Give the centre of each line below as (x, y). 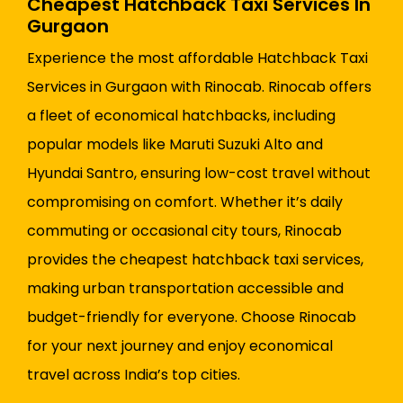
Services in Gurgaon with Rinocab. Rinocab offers (199, 87)
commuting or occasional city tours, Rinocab (184, 231)
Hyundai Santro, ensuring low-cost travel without (199, 174)
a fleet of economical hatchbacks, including (181, 116)
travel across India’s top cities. (134, 375)
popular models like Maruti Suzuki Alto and (175, 145)
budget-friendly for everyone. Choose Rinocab (192, 318)
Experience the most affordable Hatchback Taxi (197, 58)
